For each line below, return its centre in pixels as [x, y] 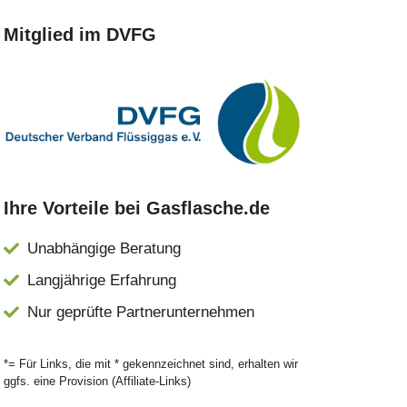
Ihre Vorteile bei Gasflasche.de [137, 208]
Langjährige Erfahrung [101, 281]
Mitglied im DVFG [80, 35]
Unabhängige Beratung [104, 249]
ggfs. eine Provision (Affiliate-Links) [97, 382]
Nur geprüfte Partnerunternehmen [140, 313]
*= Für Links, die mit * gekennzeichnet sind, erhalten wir [151, 364]
